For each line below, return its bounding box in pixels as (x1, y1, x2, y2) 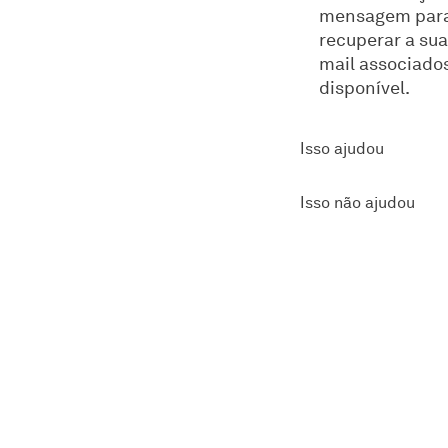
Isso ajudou (300, 139, 384, 158)
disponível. (319, 77, 410, 98)
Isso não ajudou (300, 193, 415, 212)
